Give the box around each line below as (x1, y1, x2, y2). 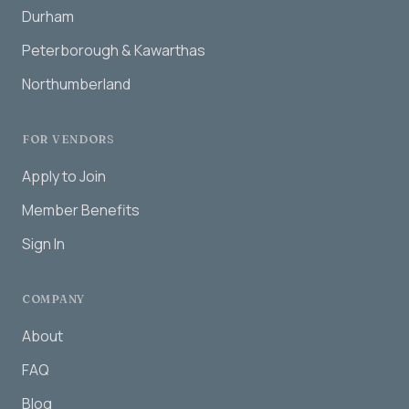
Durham (22, 6, 74, 26)
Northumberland (22, 74, 131, 94)
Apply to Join (22, 166, 106, 186)
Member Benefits (22, 200, 140, 220)
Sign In (22, 234, 65, 254)
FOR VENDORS (22, 132, 115, 146)
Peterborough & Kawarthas (22, 40, 205, 60)
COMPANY (22, 292, 86, 306)
